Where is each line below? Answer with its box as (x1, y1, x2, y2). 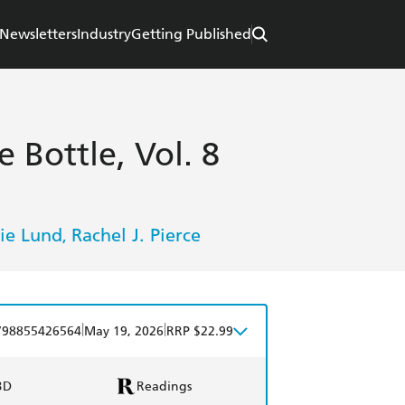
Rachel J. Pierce (71, 224, 201, 247)
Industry (77, 25, 131, 43)
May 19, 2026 (84, 324, 164, 340)
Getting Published (131, 25, 251, 43)
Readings (136, 378, 192, 394)
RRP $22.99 (166, 324, 233, 340)
